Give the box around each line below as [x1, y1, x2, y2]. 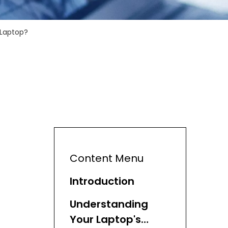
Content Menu [70, 151, 144, 165]
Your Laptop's [70, 212, 141, 226]
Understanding [70, 197, 148, 211]
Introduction [70, 174, 134, 188]
